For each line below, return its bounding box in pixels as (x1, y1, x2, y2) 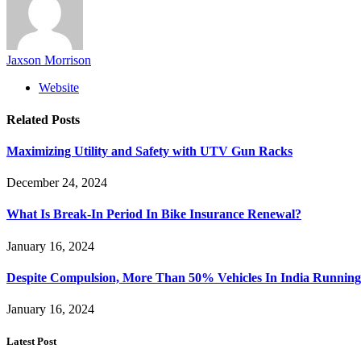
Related (6, 112, 52, 127)
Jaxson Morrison (6, 53, 91, 68)
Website (39, 81, 79, 95)
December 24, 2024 (6, 176, 107, 190)
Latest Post (6, 335, 56, 348)
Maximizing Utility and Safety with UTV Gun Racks (6, 143, 293, 158)
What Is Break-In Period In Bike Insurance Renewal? (6, 207, 301, 222)
